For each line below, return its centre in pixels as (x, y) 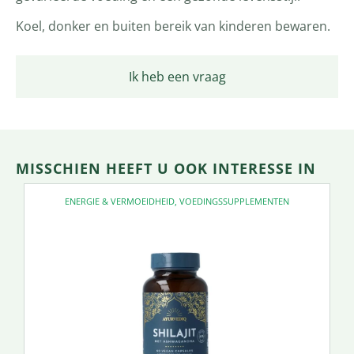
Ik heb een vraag (177, 76)
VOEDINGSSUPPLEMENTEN (234, 201)
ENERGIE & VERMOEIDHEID (120, 201)
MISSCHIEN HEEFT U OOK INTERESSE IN (166, 168)
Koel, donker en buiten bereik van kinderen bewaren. (173, 26)
